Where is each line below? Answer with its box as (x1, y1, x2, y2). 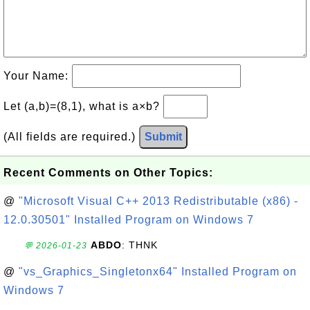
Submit (145, 131, 182, 143)
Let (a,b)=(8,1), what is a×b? (3, 100, 163, 112)
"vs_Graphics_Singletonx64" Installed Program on (19, 266, 297, 277)
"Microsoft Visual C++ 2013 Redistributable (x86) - (19, 195, 298, 207)
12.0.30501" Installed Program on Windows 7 (3, 214, 254, 226)
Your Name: (3, 70, 72, 82)
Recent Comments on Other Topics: (3, 167, 213, 179)
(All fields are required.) (3, 131, 139, 143)
